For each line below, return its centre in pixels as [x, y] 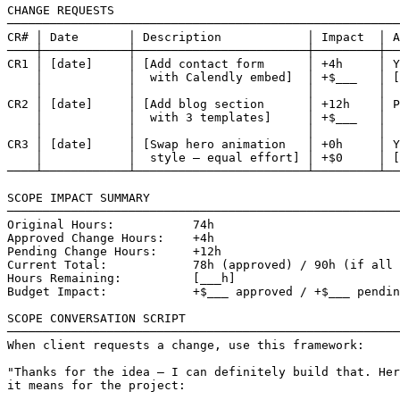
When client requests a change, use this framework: [186, 345]
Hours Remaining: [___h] [121, 278]
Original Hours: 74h [111, 224]
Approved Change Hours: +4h [111, 237]
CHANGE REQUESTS [61, 10]
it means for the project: [96, 385]
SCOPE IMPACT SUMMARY [79, 197]
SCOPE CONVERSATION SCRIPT [96, 318]
